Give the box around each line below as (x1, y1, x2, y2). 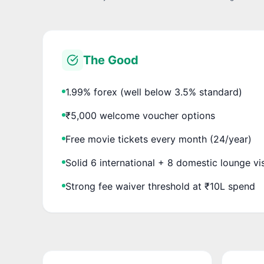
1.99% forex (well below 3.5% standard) (65, 85, 242, 98)
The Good (83, 52, 138, 67)
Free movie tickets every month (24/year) (65, 133, 252, 145)
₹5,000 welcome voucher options (65, 109, 215, 121)
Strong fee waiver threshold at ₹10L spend (65, 180, 255, 192)
